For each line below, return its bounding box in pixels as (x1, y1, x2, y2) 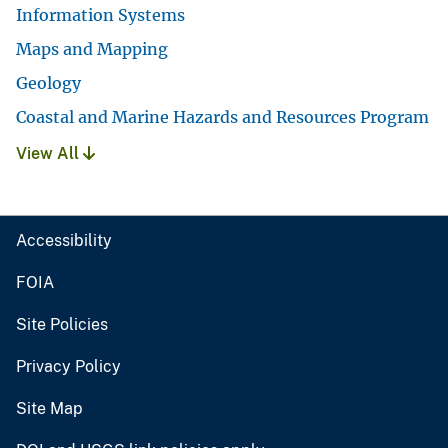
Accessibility (16, 230, 112, 250)
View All (16, 143, 83, 163)
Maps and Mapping (16, 38, 168, 59)
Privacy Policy (16, 356, 121, 376)
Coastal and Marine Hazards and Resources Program (16, 106, 429, 127)
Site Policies (16, 314, 108, 334)
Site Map (16, 398, 83, 418)
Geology (16, 72, 81, 93)
